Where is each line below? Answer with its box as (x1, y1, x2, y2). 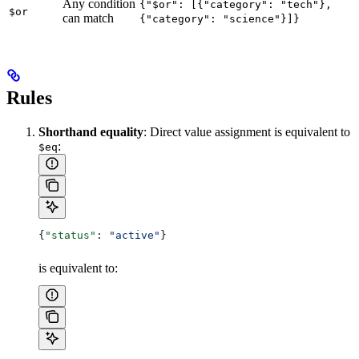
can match (63, 11, 114, 26)
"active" (109, 228, 160, 241)
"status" (45, 228, 96, 241)
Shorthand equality (38, 124, 143, 139)
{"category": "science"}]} (139, 13, 300, 26)
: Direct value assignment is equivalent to (143, 124, 350, 139)
